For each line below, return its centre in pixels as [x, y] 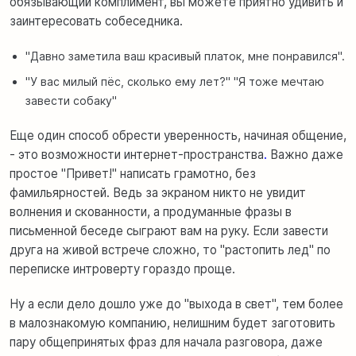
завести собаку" [71, 100]
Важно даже [305, 154]
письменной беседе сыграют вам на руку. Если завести [169, 230]
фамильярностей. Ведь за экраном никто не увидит [158, 192]
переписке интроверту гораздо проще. [122, 269]
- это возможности [67, 154]
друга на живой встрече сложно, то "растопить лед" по [170, 250]
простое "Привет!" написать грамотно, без [133, 173]
